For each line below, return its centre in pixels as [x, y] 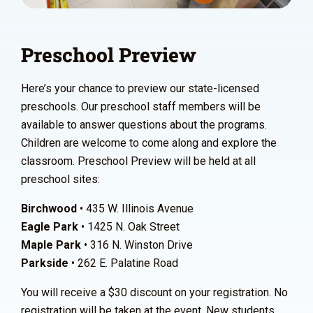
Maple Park [51, 245]
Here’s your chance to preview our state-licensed [140, 88]
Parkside [45, 263]
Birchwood [49, 208]
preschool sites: [60, 179]
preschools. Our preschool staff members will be [141, 106]
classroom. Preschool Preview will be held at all [138, 161]
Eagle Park [50, 226]
